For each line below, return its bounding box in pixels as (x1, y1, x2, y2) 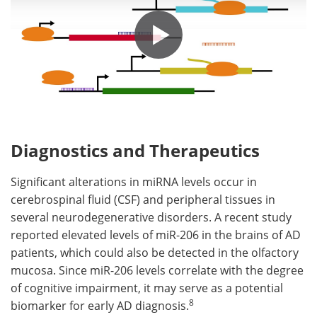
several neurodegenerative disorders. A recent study (11, 209, 292, 224)
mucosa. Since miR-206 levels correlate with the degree (11, 262, 304, 277)
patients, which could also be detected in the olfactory (11, 244, 299, 260)
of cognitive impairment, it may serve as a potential (11, 279, 283, 295)
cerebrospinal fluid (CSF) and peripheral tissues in (11, 191, 275, 207)
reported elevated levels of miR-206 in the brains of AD (11, 226, 301, 242)
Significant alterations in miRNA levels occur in (11, 173, 257, 189)
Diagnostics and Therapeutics (11, 138, 260, 162)
